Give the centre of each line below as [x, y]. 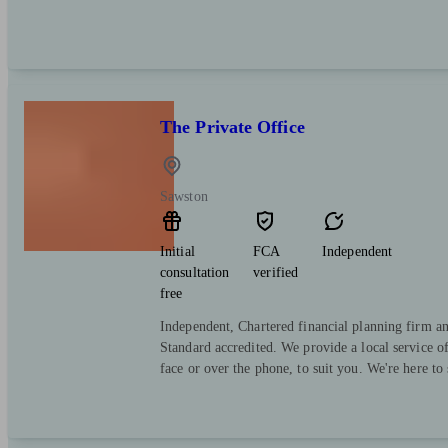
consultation [195, 273]
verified [276, 273]
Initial [177, 252]
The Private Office [232, 127]
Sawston [184, 197]
